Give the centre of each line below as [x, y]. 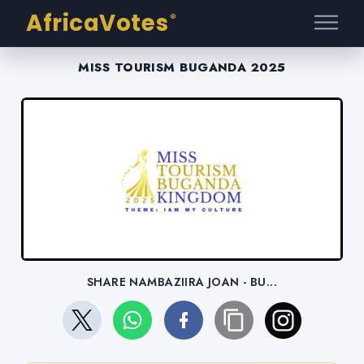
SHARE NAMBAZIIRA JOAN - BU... [182, 282]
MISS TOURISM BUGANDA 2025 [182, 67]
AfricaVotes [97, 23]
